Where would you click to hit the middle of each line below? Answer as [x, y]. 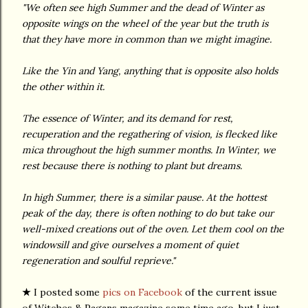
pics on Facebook [142, 292]
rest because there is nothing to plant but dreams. [133, 165]
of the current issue [230, 292]
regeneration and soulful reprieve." [99, 260]
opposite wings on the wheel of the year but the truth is [145, 23]
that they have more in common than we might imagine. [148, 39]
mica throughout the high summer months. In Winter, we [149, 150]
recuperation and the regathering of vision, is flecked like [150, 134]
